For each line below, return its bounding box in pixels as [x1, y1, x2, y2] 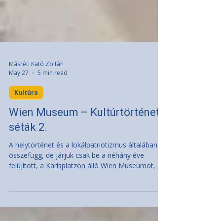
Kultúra [14, 115, 38, 124]
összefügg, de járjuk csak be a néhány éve [9, 178, 144, 187]
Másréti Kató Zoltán [9, 87, 64, 95]
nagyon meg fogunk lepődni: [9, 198, 99, 208]
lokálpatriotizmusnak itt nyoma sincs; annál [9, 209, 146, 218]
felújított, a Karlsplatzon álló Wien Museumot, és [9, 188, 165, 197]
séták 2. [9, 147, 47, 162]
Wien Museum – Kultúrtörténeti [9, 132, 163, 147]
